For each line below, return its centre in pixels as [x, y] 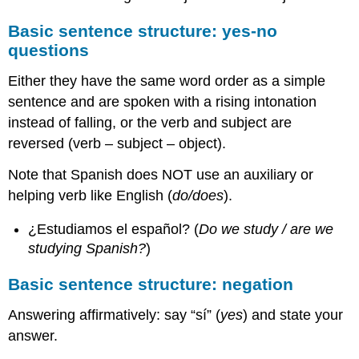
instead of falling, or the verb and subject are [150, 123]
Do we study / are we [266, 230]
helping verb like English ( [91, 195]
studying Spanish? [87, 249]
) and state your [293, 315]
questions [49, 50]
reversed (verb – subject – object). [117, 144]
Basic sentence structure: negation [151, 284]
